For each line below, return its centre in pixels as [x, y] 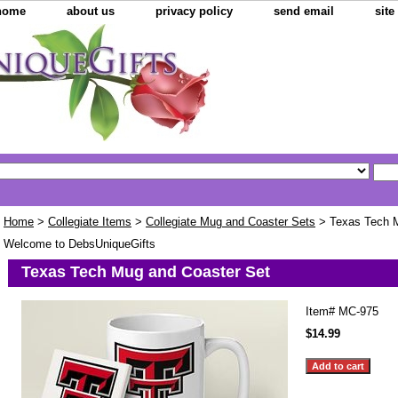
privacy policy [194, 11]
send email [304, 11]
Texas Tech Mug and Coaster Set [146, 272]
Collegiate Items [90, 222]
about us [91, 11]
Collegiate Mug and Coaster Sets [231, 222]
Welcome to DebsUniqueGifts [80, 244]
